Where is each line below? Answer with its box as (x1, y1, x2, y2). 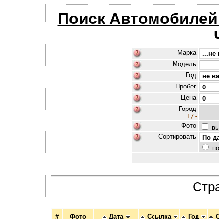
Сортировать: (158, 133, 198, 140)
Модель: (172, 60, 198, 67)
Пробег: (175, 83, 198, 90)
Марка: (177, 49, 198, 56)
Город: (178, 105, 198, 112)
